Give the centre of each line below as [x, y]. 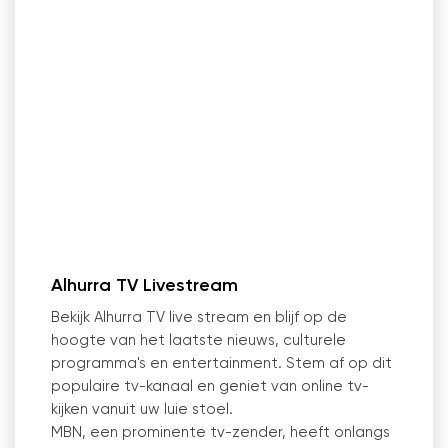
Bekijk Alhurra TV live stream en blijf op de [199, 317]
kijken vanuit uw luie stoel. [142, 409]
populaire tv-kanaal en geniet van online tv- [210, 386]
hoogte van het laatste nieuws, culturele [198, 340]
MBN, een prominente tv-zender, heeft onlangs [220, 432]
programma [94, 363]
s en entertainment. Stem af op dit [265, 363]
